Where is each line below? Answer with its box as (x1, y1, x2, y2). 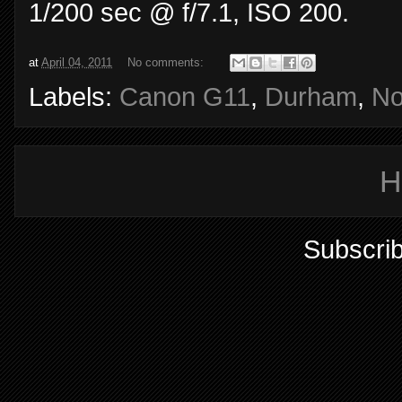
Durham (265, 83, 357, 112)
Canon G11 (119, 83, 250, 112)
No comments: (127, 55, 207, 69)
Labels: (29, 83, 119, 112)
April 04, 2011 (41, 55, 112, 69)
